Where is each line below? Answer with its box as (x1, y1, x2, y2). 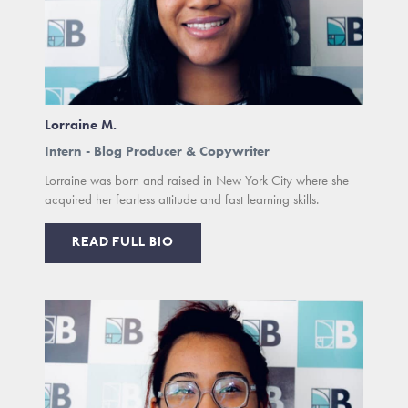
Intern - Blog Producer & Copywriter (45, 143, 270, 160)
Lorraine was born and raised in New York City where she (45, 172, 350, 189)
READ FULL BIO (72, 236, 174, 250)
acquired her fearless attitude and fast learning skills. (45, 191, 320, 209)
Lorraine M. (45, 117, 117, 134)
